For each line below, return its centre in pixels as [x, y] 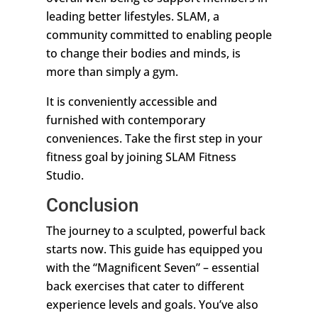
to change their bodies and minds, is [143, 54]
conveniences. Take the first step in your [154, 139]
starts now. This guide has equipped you [154, 250]
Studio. [65, 176]
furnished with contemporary [125, 120]
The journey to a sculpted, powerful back [155, 231]
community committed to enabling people [159, 35]
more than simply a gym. [112, 72]
